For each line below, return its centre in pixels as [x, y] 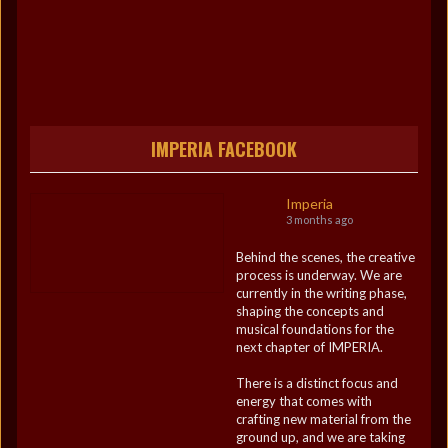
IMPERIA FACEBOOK [224, 149]
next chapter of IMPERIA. [309, 347]
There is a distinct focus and [316, 383]
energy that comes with [303, 401]
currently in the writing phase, [321, 293]
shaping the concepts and [309, 311]
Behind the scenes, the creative [325, 257]
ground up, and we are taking [320, 437]
